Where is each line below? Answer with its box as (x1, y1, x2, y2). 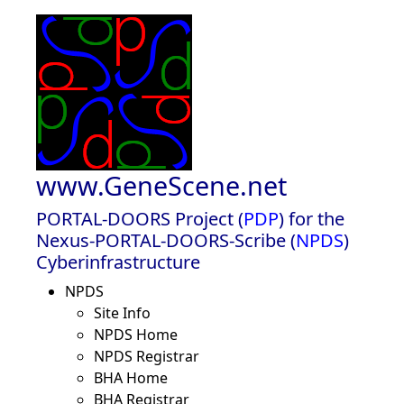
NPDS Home (94, 325, 178, 344)
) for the (279, 207, 344, 231)
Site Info (94, 303, 151, 323)
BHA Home (94, 368, 168, 388)
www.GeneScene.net (36, 168, 287, 203)
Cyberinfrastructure (36, 250, 200, 274)
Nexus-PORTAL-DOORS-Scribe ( (36, 228, 296, 252)
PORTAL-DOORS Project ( (36, 207, 243, 231)
